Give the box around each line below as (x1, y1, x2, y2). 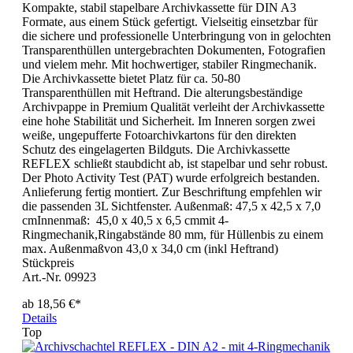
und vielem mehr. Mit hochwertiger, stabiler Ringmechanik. (22, 58, 317, 72)
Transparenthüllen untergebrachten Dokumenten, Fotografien (22, 43, 325, 58)
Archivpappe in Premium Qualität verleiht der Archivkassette (22, 100, 325, 114)
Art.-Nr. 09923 (22, 270, 96, 284)
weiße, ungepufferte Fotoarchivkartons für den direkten (22, 128, 296, 143)
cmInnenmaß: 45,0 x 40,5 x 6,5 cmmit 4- (22, 214, 229, 228)
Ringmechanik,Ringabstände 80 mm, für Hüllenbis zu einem (22, 228, 323, 242)
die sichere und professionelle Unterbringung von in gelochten (22, 29, 331, 43)
